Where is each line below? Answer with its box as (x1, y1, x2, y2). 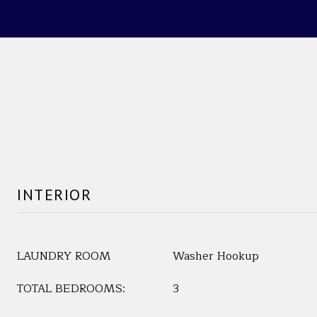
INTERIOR (17, 185, 91, 204)
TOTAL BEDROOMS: (17, 279, 125, 298)
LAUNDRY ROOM (17, 247, 111, 265)
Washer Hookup (173, 247, 259, 265)
